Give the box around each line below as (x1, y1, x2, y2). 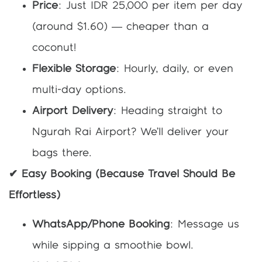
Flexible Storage (32, 63, 116, 74)
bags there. (32, 147, 92, 158)
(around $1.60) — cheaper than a (32, 21, 209, 32)
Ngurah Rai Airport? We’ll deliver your (32, 126, 229, 137)
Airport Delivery (32, 105, 113, 116)
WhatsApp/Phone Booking (32, 219, 170, 230)
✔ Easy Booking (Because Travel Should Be (9, 168, 235, 180)
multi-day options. (32, 84, 126, 95)
